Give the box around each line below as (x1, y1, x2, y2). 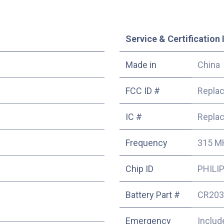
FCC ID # (125, 85, 160, 96)
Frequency (125, 137, 167, 148)
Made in (125, 59, 156, 70)
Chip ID (125, 163, 153, 174)
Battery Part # (125, 189, 180, 200)
